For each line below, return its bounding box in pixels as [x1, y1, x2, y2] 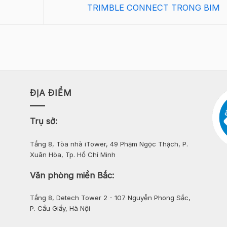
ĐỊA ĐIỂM [30, 87, 72, 98]
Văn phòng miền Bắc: [30, 170, 114, 180]
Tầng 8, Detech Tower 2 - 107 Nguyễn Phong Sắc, [30, 194, 191, 202]
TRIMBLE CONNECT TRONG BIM [87, 3, 222, 13]
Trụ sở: [30, 116, 57, 127]
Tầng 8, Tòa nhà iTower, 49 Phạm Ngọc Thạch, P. [30, 139, 188, 148]
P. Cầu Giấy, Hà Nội [30, 204, 90, 213]
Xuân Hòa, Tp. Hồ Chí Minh [30, 150, 116, 159]
